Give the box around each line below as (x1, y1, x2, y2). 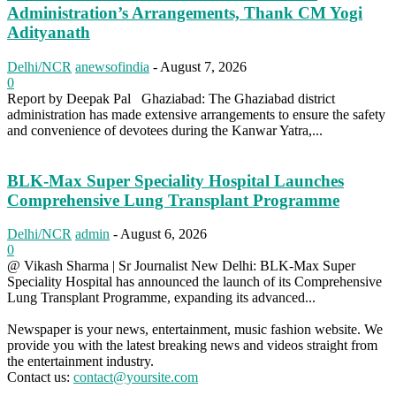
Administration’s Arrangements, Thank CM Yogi (7, 4, 362, 23)
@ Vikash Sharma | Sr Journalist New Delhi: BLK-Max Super (7, 258, 355, 274)
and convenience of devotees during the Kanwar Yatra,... (7, 122, 323, 138)
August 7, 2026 (160, 58, 247, 74)
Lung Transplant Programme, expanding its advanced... (7, 290, 316, 306)
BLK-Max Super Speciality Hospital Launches (7, 171, 344, 190)
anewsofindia (75, 58, 149, 74)
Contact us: (7, 369, 73, 385)
